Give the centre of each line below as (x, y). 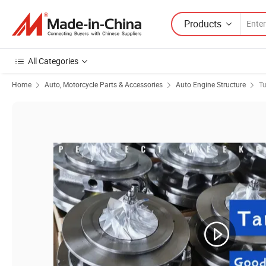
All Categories (53, 61)
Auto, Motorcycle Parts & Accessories (104, 84)
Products (203, 23)
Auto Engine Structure (211, 84)
